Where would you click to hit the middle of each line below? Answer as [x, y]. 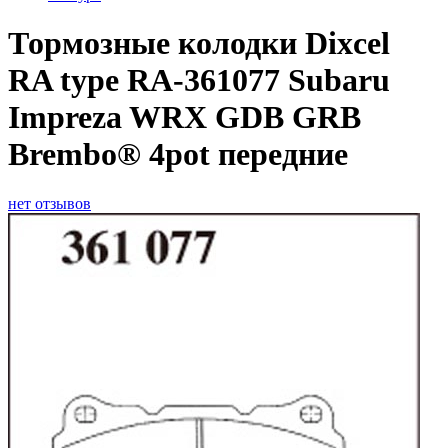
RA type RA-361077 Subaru [199, 80]
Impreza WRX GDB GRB [184, 117]
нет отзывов [49, 203]
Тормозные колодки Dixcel [199, 43]
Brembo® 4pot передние [178, 154]
